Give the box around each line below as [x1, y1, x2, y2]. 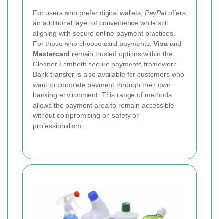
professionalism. [33, 121, 83, 130]
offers [166, 8, 186, 17]
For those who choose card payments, [33, 39, 153, 47]
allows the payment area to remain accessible [33, 101, 174, 109]
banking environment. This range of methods [33, 90, 172, 99]
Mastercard [33, 49, 70, 58]
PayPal [145, 8, 166, 17]
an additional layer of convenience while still [33, 19, 168, 27]
